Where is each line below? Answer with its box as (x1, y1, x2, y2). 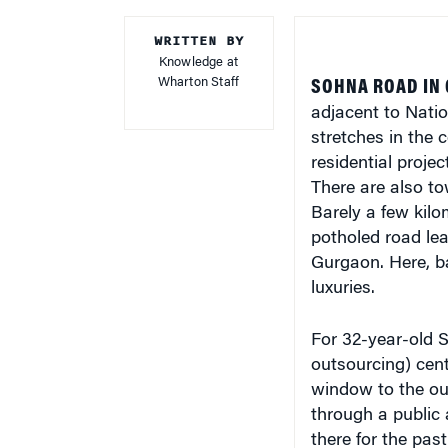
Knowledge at (158, 39, 239, 52)
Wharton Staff (157, 59, 240, 72)
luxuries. (310, 263, 375, 281)
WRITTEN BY (153, 14, 244, 34)
